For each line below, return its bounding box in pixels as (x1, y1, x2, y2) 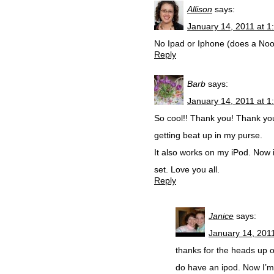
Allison (187, 4, 212, 14)
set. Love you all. (154, 165, 220, 174)
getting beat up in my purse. (154, 130, 262, 140)
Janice (209, 211, 234, 221)
